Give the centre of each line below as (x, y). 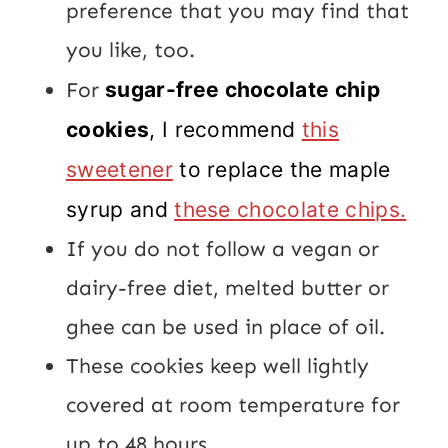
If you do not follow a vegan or (222, 248)
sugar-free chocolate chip (243, 89)
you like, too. (130, 49)
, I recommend (225, 129)
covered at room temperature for (233, 404)
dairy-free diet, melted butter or (227, 287)
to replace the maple (281, 169)
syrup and (120, 209)
